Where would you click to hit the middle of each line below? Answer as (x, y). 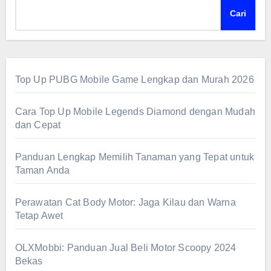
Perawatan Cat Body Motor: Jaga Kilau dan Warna (125, 202)
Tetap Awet (39, 215)
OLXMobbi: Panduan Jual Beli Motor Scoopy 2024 (126, 247)
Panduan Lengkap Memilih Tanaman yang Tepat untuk (135, 157)
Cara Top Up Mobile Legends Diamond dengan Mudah (135, 111)
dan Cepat (38, 125)
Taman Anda (42, 170)
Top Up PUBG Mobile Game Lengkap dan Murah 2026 (134, 79)
